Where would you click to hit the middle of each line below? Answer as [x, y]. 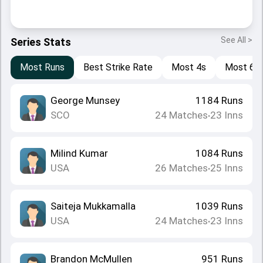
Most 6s [242, 67]
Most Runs [42, 67]
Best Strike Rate [118, 67]
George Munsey [85, 100]
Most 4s [189, 67]
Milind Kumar [79, 153]
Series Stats [41, 42]
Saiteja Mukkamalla [93, 206]
